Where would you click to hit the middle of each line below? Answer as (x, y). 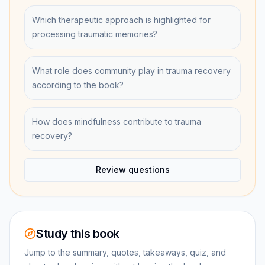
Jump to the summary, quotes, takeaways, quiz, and (125, 252)
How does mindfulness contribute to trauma (117, 122)
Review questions (132, 169)
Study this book (78, 234)
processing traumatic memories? (95, 34)
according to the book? (78, 85)
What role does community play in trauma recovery (131, 71)
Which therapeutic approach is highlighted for (121, 20)
